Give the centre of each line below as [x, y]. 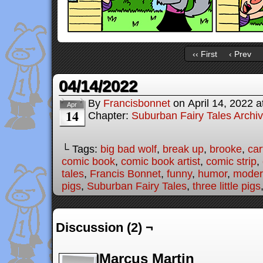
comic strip [231, 161]
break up [183, 149]
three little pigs [227, 186]
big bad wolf [129, 149]
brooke [226, 149]
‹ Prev [240, 54]
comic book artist [161, 161]
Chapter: [110, 116]
